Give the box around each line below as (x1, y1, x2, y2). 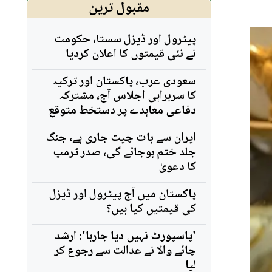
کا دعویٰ (158, 157, 196, 178)
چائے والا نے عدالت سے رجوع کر (55, 240, 196, 262)
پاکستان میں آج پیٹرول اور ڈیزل (49, 184, 196, 205)
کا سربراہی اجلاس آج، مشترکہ (59, 86, 196, 107)
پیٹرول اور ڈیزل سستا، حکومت (54, 29, 196, 50)
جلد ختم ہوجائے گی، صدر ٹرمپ (53, 142, 196, 163)
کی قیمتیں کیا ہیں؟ (106, 199, 196, 220)
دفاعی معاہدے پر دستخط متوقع (48, 100, 196, 121)
